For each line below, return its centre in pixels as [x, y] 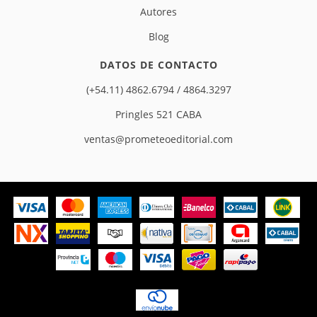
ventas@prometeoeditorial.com [158, 139]
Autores [158, 12]
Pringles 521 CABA [158, 114]
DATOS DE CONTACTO [158, 65]
